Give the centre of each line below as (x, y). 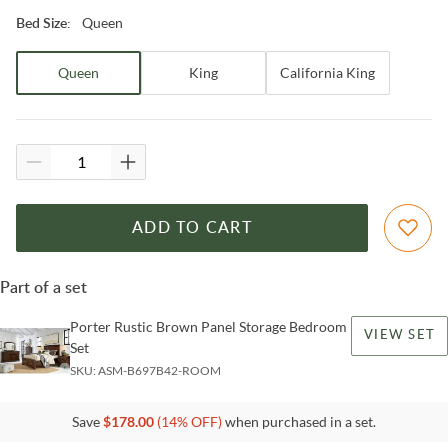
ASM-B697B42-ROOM (159, 370)
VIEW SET (399, 335)
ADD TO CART (192, 227)
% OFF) (199, 421)
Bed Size (41, 23)
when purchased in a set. (299, 421)
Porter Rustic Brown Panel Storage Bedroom (208, 326)
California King (328, 72)
